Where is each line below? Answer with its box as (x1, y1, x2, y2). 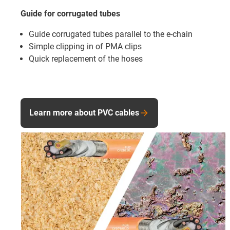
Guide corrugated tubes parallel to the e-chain (29, 29, 193, 39)
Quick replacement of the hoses (29, 53, 143, 64)
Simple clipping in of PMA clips (29, 41, 142, 51)
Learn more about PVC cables (29, 107, 139, 118)
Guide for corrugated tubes (21, 8, 120, 18)
